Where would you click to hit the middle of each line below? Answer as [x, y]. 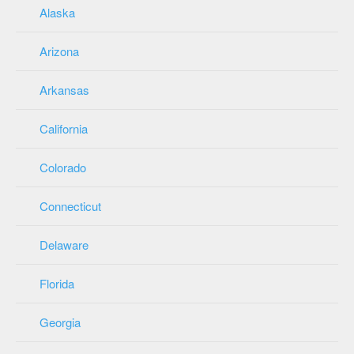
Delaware [64, 244]
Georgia [60, 322]
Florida [57, 283]
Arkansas [64, 89]
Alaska [57, 12]
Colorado [63, 167]
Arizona [59, 51]
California [64, 128]
